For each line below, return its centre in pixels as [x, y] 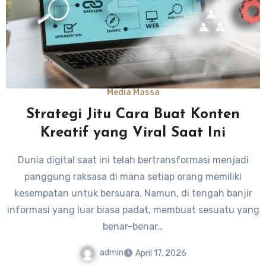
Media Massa [133, 92]
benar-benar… [133, 226]
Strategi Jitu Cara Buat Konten [133, 114]
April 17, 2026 [161, 253]
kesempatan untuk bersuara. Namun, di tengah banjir [133, 193]
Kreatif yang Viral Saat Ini [133, 133]
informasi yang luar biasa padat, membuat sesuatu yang [133, 210]
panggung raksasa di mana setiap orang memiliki [133, 176]
